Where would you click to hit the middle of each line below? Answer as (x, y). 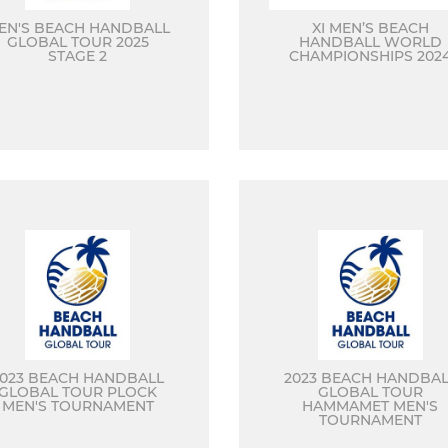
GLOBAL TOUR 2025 (77, 42)
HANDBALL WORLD (370, 42)
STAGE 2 (78, 56)
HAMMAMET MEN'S (370, 406)
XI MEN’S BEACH (370, 28)
